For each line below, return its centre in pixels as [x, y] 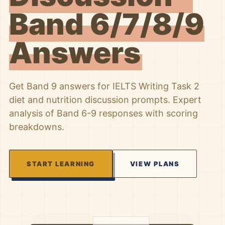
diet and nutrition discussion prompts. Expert [105, 100]
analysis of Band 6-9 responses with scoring [103, 113]
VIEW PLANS [155, 164]
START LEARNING [61, 164]
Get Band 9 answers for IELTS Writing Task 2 [104, 86]
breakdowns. [37, 127]
